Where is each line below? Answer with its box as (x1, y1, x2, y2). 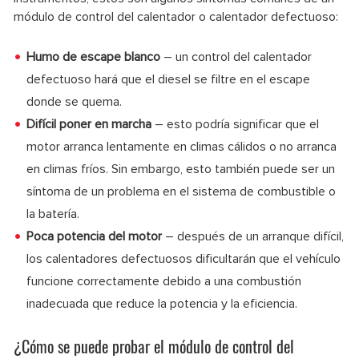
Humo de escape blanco (26, 48, 160, 65)
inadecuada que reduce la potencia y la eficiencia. (26, 295, 297, 312)
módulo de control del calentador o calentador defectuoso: (14, 8, 338, 25)
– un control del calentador (160, 48, 312, 65)
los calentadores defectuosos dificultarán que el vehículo (26, 250, 341, 267)
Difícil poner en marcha (26, 115, 155, 132)
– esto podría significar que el (155, 115, 319, 132)
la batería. (26, 205, 79, 222)
